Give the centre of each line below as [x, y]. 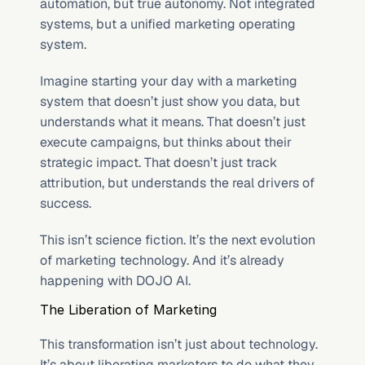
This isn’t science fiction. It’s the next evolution [178, 240]
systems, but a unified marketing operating [168, 24]
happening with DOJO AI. [115, 281]
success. [66, 203]
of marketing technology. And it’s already [162, 260]
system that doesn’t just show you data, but [170, 101]
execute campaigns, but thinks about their [166, 142]
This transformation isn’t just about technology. [179, 344]
